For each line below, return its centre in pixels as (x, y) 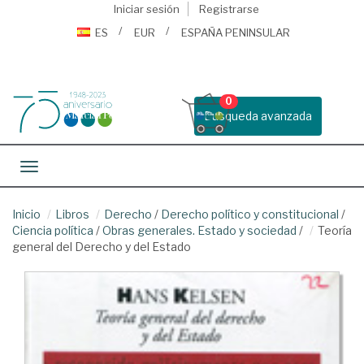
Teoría (335, 230)
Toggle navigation (77, 168)
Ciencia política (53, 230)
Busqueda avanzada (258, 116)
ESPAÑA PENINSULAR (236, 32)
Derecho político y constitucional (250, 214)
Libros (72, 214)
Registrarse (229, 9)
